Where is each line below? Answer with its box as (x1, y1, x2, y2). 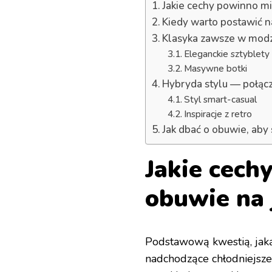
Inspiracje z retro (183, 107, 252, 120)
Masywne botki (183, 61, 247, 75)
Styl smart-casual (183, 92, 257, 106)
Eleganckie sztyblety (183, 47, 270, 60)
